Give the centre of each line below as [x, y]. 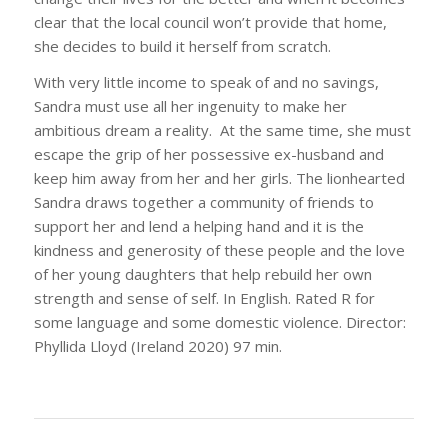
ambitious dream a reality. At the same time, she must [222, 130]
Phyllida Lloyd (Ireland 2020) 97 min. [157, 346]
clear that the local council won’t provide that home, [210, 21]
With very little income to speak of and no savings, [206, 82]
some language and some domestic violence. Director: [219, 322]
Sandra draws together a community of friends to [203, 202]
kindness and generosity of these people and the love [219, 250]
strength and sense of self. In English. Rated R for [204, 298]
